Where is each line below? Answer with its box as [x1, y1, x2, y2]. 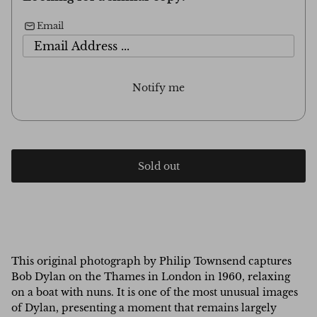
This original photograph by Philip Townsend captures [11, 255, 292, 268]
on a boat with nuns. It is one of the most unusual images [11, 286, 298, 299]
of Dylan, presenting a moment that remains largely [11, 301, 277, 315]
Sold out [137, 159, 180, 173]
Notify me [132, 81, 185, 95]
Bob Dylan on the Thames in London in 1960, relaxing [11, 270, 290, 284]
